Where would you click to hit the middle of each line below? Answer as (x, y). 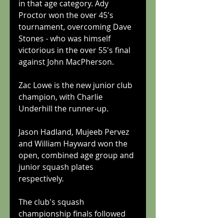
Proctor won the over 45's (67, 15)
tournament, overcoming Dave (76, 27)
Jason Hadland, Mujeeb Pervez (75, 132)
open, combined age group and (77, 155)
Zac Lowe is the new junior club (76, 85)
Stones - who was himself (65, 38)
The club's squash (52, 202)
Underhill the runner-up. (64, 108)
